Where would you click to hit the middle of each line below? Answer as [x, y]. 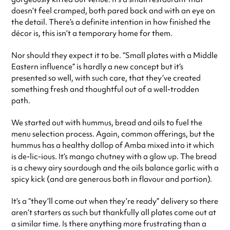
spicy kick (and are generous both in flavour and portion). [112, 179]
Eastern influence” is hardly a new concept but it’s [97, 67]
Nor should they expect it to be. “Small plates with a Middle [114, 56]
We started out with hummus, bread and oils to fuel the [107, 123]
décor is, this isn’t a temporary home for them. [92, 34]
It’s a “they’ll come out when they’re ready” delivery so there [115, 202]
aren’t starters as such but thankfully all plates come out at [114, 213]
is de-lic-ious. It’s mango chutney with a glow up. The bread [114, 157]
